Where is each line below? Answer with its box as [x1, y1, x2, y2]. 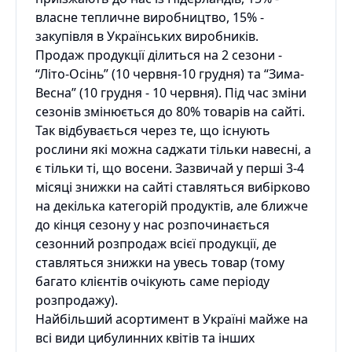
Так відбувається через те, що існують [35, 121, 270, 139]
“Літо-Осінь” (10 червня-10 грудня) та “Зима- [35, 64, 304, 82]
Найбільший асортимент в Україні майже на [35, 310, 308, 328]
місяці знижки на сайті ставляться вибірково [35, 178, 310, 196]
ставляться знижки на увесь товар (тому [35, 253, 284, 271]
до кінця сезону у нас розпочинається [35, 215, 269, 233]
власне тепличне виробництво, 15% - [35, 8, 264, 26]
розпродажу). [35, 291, 118, 309]
